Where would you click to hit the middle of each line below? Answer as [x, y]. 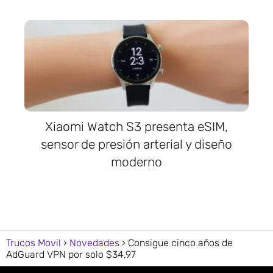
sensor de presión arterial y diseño [136, 144]
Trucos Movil [34, 243]
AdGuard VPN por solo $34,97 [71, 254]
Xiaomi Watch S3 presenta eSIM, [136, 127]
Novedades [94, 243]
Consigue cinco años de [180, 243]
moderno [136, 162]
